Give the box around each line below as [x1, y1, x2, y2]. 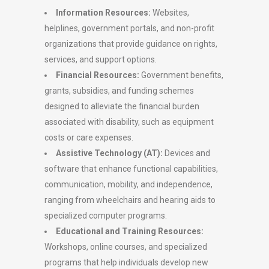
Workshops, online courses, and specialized [44, 242, 207, 252]
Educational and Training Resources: [56, 226, 204, 236]
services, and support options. [44, 55, 157, 64]
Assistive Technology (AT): [56, 148, 163, 158]
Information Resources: [56, 8, 151, 17]
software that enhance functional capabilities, [44, 164, 218, 174]
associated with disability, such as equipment [44, 117, 214, 127]
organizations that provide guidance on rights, [44, 39, 217, 49]
